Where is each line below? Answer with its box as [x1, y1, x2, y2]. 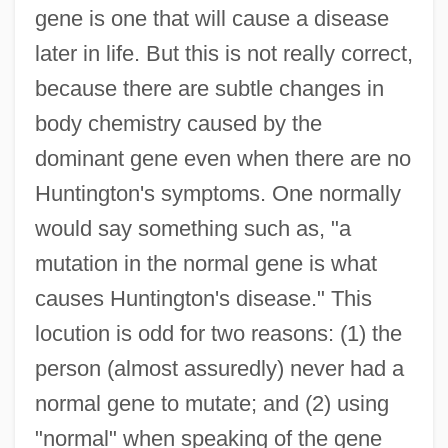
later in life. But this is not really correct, [34, 40, 413, 66]
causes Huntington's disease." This [34, 285, 372, 311]
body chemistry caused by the [34, 110, 322, 136]
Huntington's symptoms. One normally [34, 180, 401, 206]
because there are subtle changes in [34, 75, 384, 101]
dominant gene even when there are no [34, 145, 411, 171]
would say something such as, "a [34, 215, 351, 241]
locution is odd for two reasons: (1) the [34, 320, 402, 346]
